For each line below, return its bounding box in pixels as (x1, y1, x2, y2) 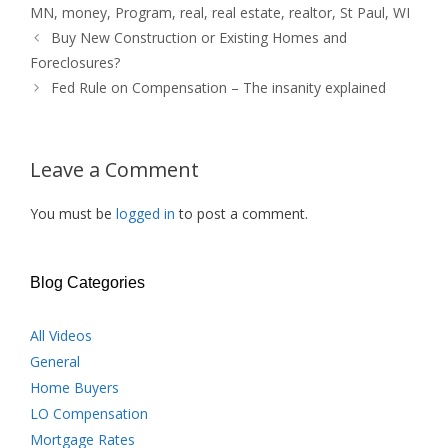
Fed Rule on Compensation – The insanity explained (51, 78, 387, 97)
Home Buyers (30, 378, 119, 397)
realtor (289, 3, 332, 22)
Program (115, 3, 172, 22)
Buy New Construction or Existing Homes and (51, 28, 348, 47)
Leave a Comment (30, 156, 199, 183)
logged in (116, 204, 175, 223)
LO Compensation (30, 404, 148, 423)
